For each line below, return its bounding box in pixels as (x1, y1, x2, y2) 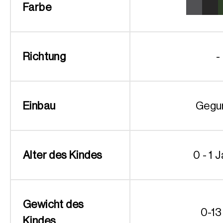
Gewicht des (23, 198, 84, 211)
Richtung (23, 50, 66, 63)
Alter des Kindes (23, 148, 103, 161)
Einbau (23, 99, 56, 112)
